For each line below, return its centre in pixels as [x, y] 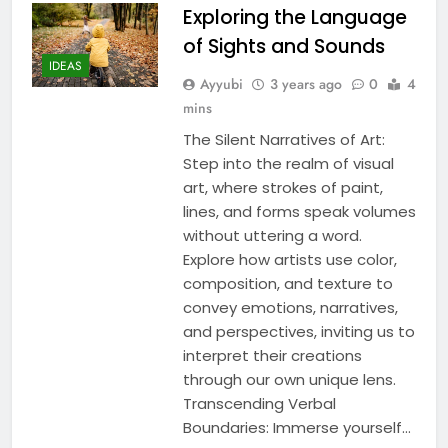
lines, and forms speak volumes [299, 211]
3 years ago [305, 83]
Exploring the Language [294, 17]
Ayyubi [221, 83]
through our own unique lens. [289, 379]
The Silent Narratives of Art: [283, 139]
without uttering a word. [272, 235]
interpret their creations [272, 355]
